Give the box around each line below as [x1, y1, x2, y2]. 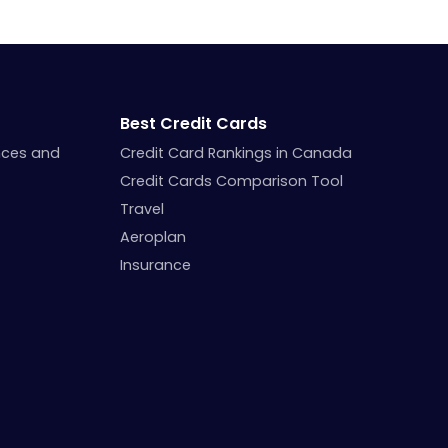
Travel [120, 198, 165, 219]
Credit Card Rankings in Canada [120, 142, 353, 163]
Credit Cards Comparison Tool [120, 170, 344, 191]
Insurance [120, 254, 192, 275]
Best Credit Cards [120, 111, 268, 135]
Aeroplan [120, 226, 187, 247]
